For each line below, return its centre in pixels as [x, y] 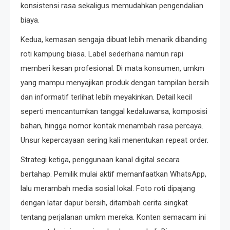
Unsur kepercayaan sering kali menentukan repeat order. [114, 140]
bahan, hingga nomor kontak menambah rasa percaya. [112, 126]
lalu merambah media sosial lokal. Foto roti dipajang [108, 188]
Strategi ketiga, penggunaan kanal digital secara [100, 159]
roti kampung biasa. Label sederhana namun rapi [102, 54]
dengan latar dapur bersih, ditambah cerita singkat [104, 203]
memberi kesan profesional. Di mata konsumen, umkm [112, 68]
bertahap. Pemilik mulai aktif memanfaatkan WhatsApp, [113, 174]
